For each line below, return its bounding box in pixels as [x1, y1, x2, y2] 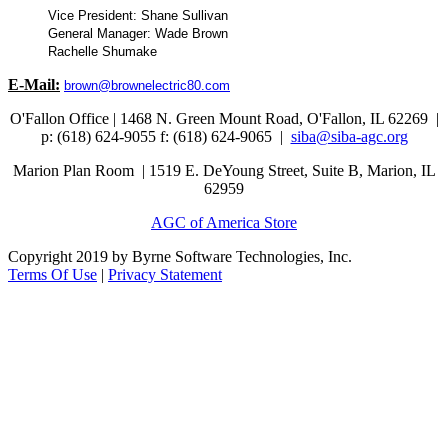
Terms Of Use [8, 266, 97, 283]
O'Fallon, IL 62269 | [306, 110, 439, 127]
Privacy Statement [108, 266, 222, 283]
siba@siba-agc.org [290, 128, 408, 145]
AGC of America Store [151, 214, 297, 231]
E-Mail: [8, 76, 60, 93]
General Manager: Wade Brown [48, 26, 228, 41]
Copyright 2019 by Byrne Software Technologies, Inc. [8, 248, 352, 265]
